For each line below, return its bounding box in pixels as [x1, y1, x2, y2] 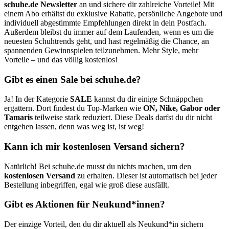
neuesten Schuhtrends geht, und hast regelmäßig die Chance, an [4, 36, 209, 45]
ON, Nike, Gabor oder [143, 104, 220, 113]
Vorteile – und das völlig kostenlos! [4, 55, 118, 64]
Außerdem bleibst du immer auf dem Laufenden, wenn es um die [4, 27, 214, 36]
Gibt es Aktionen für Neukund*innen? [4, 199, 165, 210]
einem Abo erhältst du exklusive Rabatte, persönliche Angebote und [4, 9, 222, 18]
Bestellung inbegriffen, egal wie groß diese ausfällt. [4, 180, 169, 189]
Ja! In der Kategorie [4, 95, 70, 104]
